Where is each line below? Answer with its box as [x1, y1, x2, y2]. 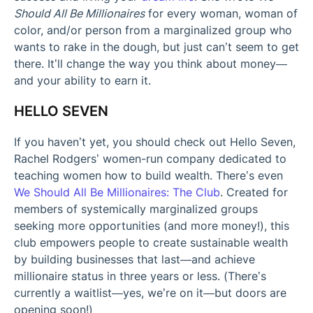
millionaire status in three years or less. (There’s [14, 268, 266, 283]
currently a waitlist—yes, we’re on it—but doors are [14, 285, 286, 300]
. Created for [220, 184, 288, 199]
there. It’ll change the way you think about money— [14, 56, 287, 71]
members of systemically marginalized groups [14, 201, 258, 216]
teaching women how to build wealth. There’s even [14, 168, 283, 182]
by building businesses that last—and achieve [14, 252, 255, 266]
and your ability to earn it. [14, 73, 154, 87]
